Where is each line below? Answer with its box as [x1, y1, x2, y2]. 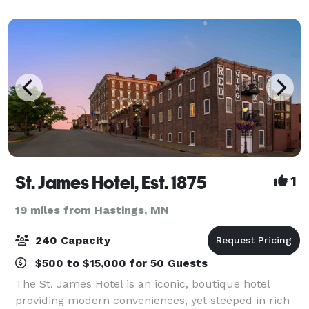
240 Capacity [32, 233, 110, 247]
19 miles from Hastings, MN [15, 203, 169, 217]
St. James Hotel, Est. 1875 [15, 172, 207, 193]
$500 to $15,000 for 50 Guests [32, 256, 208, 270]
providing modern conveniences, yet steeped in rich [15, 293, 290, 307]
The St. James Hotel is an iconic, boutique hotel [15, 277, 270, 290]
